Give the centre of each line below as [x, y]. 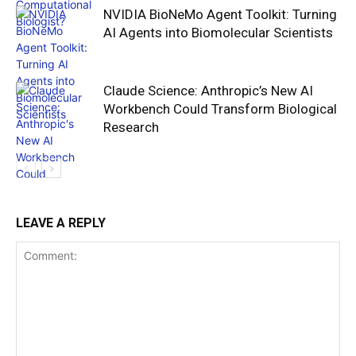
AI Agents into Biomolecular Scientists [218, 33]
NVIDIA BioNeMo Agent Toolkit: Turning [220, 14]
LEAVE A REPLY [61, 223]
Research [131, 127]
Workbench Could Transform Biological [220, 109]
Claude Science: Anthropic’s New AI [208, 91]
